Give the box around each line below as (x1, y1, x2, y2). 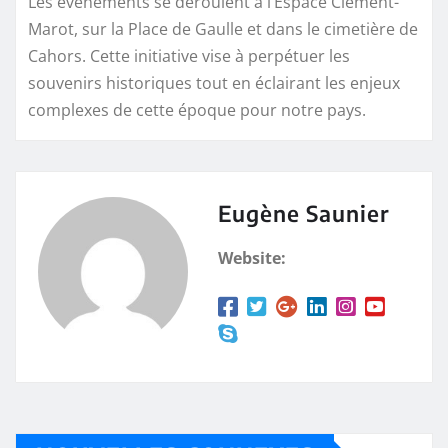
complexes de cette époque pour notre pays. (28, 99, 366, 122)
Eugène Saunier (218, 199, 390, 228)
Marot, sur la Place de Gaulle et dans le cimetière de (28, 18, 418, 41)
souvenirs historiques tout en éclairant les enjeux (28, 72, 400, 95)
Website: (218, 247, 286, 270)
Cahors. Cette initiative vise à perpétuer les (28, 45, 350, 68)
